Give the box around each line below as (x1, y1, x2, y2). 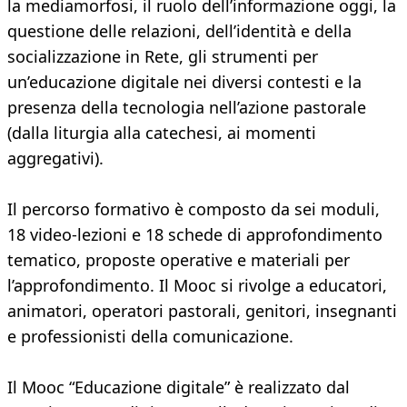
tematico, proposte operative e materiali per (7, 249, 350, 272)
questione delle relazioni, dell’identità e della (7, 20, 352, 43)
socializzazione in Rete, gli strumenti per (7, 45, 318, 68)
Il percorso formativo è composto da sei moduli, (7, 198, 380, 221)
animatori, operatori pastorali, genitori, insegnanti (7, 300, 397, 323)
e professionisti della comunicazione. (7, 325, 293, 348)
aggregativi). (7, 147, 104, 170)
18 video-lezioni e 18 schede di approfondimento (7, 223, 382, 246)
